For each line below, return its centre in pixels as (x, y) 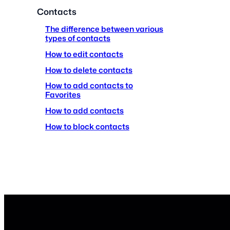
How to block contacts (87, 126)
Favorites (63, 95)
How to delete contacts (89, 70)
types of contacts (78, 38)
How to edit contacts (84, 54)
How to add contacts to (89, 85)
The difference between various (104, 29)
